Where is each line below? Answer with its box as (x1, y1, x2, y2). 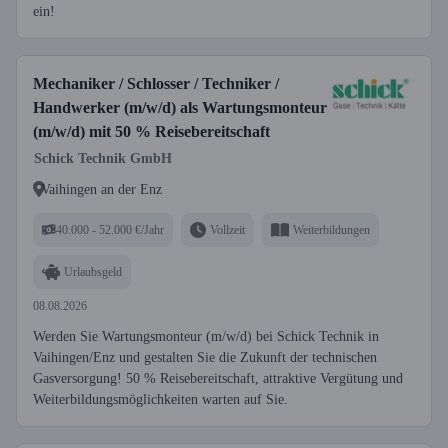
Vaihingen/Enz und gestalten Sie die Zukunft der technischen (33, 350, 377, 365)
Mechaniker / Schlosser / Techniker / (33, 75, 279, 92)
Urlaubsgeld (64, 264, 122, 279)
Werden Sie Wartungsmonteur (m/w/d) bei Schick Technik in (33, 329, 379, 344)
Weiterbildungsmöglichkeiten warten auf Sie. (33, 392, 288, 407)
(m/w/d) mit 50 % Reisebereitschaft (33, 123, 270, 140)
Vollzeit (210, 222, 245, 237)
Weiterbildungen (293, 222, 370, 237)
